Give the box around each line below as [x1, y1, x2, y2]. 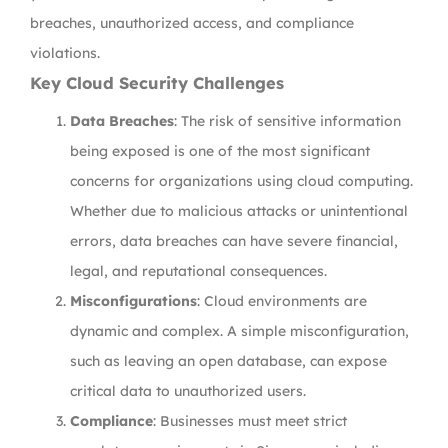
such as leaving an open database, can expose [70, 352, 387, 370]
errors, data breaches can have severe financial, [70, 232, 398, 250]
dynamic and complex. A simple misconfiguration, [70, 322, 409, 340]
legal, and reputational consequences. [70, 262, 327, 280]
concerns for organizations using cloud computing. [70, 172, 413, 190]
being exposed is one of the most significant [70, 142, 370, 160]
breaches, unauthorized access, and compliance [30, 14, 354, 32]
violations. [30, 44, 100, 62]
